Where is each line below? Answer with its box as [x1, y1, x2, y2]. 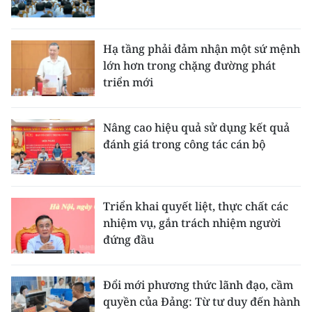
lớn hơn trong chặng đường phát [103, 58, 276, 74]
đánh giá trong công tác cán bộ [103, 136, 265, 153]
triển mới [103, 75, 153, 91]
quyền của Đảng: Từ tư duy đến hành [103, 294, 300, 310]
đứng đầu [103, 232, 154, 248]
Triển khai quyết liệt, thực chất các [103, 198, 288, 214]
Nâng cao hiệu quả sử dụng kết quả [103, 120, 290, 136]
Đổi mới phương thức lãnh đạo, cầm [103, 277, 293, 293]
